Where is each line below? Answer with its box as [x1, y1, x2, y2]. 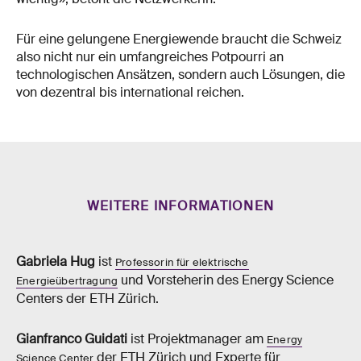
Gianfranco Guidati [16, 330, 127, 347]
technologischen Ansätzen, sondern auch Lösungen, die [16, 65, 345, 83]
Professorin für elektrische [115, 255, 249, 269]
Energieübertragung [16, 273, 118, 288]
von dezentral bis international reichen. [16, 83, 244, 101]
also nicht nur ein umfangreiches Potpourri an [16, 48, 284, 65]
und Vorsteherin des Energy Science [118, 271, 334, 288]
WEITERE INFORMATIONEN [86, 197, 275, 214]
